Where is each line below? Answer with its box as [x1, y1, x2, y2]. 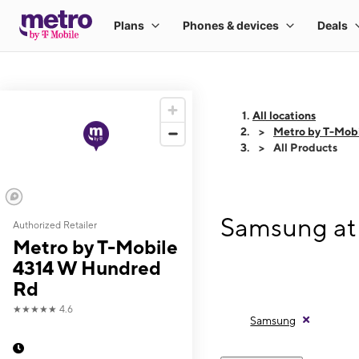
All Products [273, 141, 337, 154]
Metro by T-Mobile [13, 236, 178, 258]
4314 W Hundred [13, 256, 161, 279]
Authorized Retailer [13, 220, 97, 231]
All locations [252, 109, 316, 122]
